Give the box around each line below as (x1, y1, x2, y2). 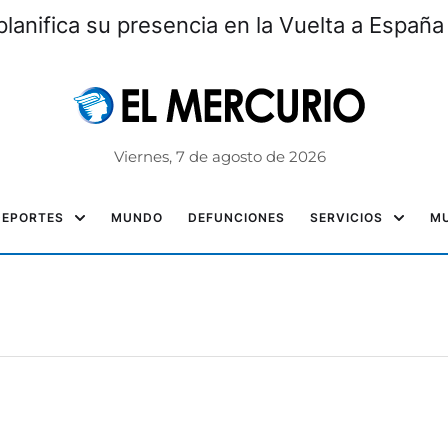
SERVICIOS (310, 210, 383, 225)
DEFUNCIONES (188, 210, 285, 225)
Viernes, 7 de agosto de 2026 (113, 147, 326, 166)
